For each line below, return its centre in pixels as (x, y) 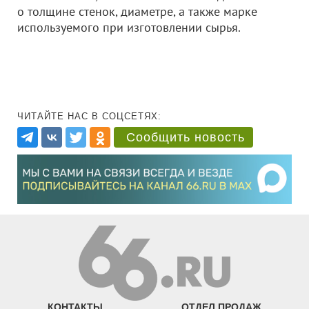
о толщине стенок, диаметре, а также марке (137, 11)
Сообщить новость (186, 137)
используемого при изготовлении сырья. (129, 27)
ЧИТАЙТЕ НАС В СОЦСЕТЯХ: (89, 116)
